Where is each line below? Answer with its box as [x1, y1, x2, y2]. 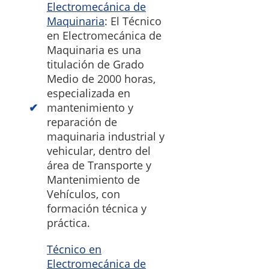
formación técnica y [47, 201, 147, 216]
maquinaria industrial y [47, 129, 165, 144]
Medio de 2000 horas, [47, 71, 156, 86]
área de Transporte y [47, 158, 151, 173]
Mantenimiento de [47, 172, 140, 187]
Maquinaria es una [47, 43, 141, 58]
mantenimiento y [47, 100, 133, 115]
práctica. [47, 216, 90, 231]
